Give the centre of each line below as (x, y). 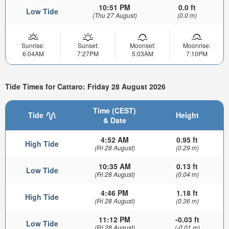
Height (187, 115)
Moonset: (142, 45)
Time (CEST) (114, 110)
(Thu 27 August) (114, 15)
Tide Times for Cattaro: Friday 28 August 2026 (85, 87)
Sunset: (88, 45)
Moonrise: (197, 45)
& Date (114, 120)
